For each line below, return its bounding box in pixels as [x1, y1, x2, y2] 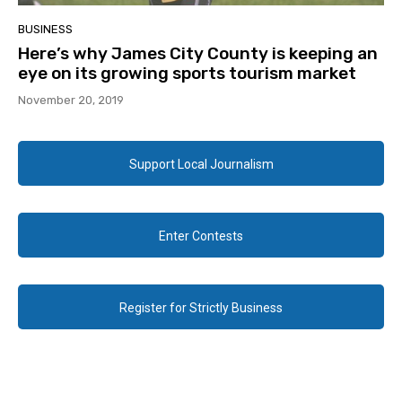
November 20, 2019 [18, 93, 124, 108]
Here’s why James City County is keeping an [18, 43, 378, 65]
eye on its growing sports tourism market [18, 63, 356, 84]
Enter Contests [159, 229, 243, 244]
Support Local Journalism [128, 157, 274, 172]
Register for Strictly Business [119, 301, 283, 316]
